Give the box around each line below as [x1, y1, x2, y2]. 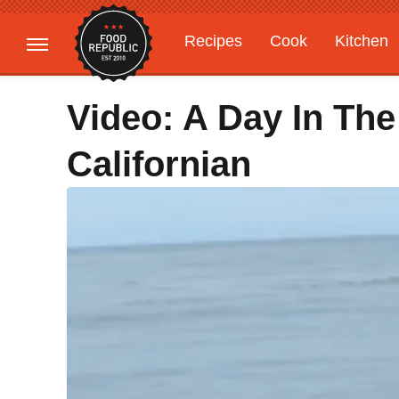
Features [287, 67, 350, 85]
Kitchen [335, 32, 388, 50]
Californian [67, 144, 251, 183]
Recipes [184, 32, 242, 50]
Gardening [184, 67, 259, 85]
